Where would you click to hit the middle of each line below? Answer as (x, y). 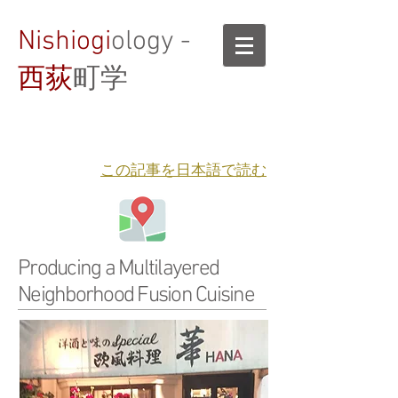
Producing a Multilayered (118, 269)
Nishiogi (64, 42)
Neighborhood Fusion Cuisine (136, 296)
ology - (151, 42)
